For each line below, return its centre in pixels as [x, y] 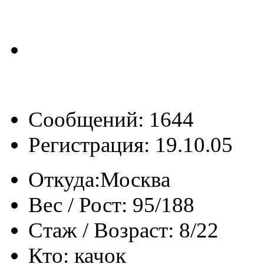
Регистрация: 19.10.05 [131, 145]
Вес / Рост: [78, 205]
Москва [135, 180]
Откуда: [64, 180]
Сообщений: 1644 [111, 120]
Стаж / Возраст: [101, 230]
